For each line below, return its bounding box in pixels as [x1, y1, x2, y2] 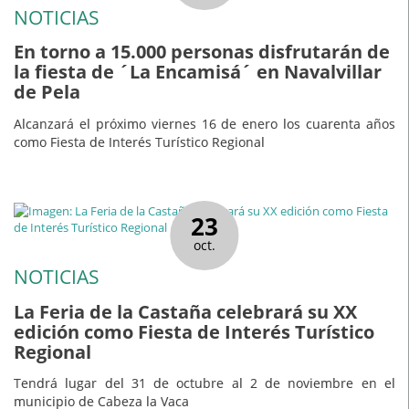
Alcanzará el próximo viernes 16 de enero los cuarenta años [14, 114, 395, 132]
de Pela [14, 79, 80, 105]
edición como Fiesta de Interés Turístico [14, 319, 374, 344]
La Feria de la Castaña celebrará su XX [14, 299, 357, 324]
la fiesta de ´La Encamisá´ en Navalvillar [14, 59, 382, 85]
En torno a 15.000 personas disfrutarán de [14, 39, 390, 65]
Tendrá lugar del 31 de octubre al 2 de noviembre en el [14, 374, 395, 393]
